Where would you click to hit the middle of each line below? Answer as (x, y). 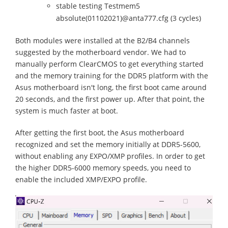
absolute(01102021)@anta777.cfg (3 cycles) (129, 18)
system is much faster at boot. (67, 111)
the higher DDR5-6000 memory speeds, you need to (103, 168)
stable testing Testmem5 (98, 6)
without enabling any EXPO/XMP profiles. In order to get (110, 156)
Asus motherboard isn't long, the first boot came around (111, 87)
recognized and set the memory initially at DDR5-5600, (108, 144)
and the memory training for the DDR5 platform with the (112, 76)
